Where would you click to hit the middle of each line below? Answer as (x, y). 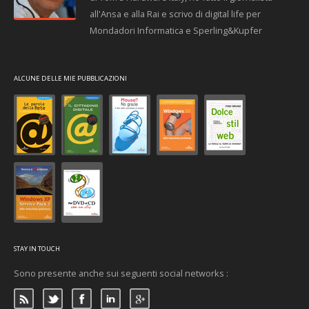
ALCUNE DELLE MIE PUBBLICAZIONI (70, 78)
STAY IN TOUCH (37, 249)
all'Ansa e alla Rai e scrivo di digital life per (175, 14)
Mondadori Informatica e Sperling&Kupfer (176, 30)
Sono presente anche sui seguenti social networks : (121, 273)
